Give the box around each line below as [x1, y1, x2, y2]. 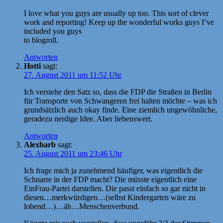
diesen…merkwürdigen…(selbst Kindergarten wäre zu [24, 193, 196, 202]
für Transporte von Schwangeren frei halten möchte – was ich [24, 96, 217, 105]
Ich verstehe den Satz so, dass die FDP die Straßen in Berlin [24, 87, 212, 96]
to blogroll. [24, 35, 58, 44]
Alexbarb [24, 140, 56, 149]
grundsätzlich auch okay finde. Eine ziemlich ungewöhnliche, [24, 105, 217, 114]
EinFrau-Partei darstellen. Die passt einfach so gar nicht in [24, 184, 206, 193]
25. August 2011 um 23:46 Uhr [24, 149, 122, 158]
